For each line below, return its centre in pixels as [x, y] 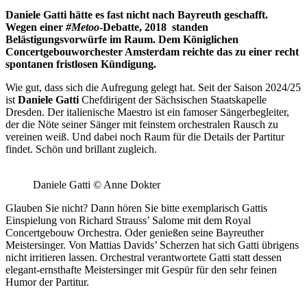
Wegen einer [36, 27]
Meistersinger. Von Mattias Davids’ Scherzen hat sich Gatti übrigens [152, 245]
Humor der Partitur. [47, 282]
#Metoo [83, 27]
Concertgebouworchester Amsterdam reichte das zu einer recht [152, 51]
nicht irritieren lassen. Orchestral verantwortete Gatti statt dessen [145, 257]
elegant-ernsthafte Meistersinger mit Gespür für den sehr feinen [141, 269]
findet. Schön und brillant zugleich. [81, 149]
